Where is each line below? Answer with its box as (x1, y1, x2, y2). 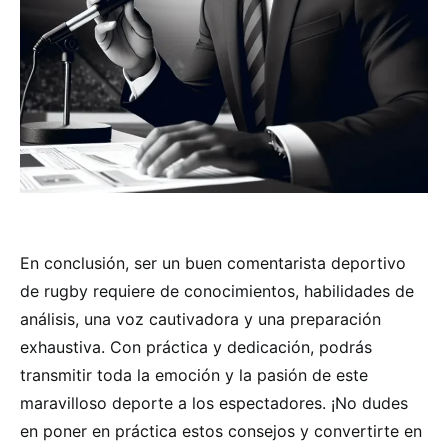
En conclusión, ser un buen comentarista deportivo (20, 253, 406, 273)
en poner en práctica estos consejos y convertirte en (20, 421, 422, 441)
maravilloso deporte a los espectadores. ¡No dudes (20, 393, 408, 413)
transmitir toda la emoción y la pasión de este (20, 365, 368, 385)
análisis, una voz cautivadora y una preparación (20, 309, 381, 329)
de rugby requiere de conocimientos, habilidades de (20, 281, 414, 301)
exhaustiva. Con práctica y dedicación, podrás (20, 337, 372, 357)
